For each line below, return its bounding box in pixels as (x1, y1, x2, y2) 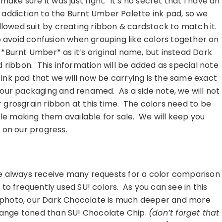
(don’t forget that (149, 207, 220, 219)
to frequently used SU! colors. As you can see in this (2, 181, 208, 193)
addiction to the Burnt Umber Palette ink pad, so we (1, 8, 208, 20)
